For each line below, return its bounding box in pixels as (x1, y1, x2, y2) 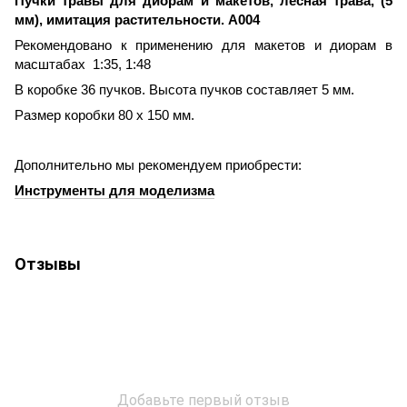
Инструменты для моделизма (15, 183, 214, 198)
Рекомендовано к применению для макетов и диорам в (15, 37, 392, 53)
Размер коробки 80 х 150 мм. (15, 107, 194, 123)
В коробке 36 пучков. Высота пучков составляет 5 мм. (15, 82, 354, 97)
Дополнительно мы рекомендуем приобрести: (15, 157, 302, 173)
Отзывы (15, 251, 81, 275)
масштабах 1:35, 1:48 (15, 56, 151, 72)
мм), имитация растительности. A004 (15, 12, 260, 27)
